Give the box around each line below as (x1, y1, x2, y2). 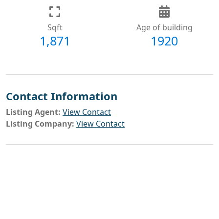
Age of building (136, 22, 193, 33)
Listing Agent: (6, 106, 61, 117)
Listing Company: (6, 118, 74, 129)
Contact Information (6, 88, 117, 103)
